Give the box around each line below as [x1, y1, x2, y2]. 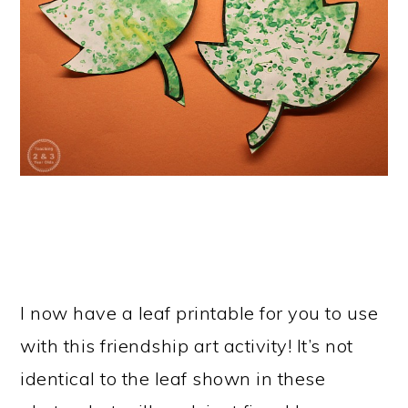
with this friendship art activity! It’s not [20, 333, 353, 357]
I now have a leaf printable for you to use [20, 301, 379, 324]
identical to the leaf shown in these [20, 366, 326, 390]
